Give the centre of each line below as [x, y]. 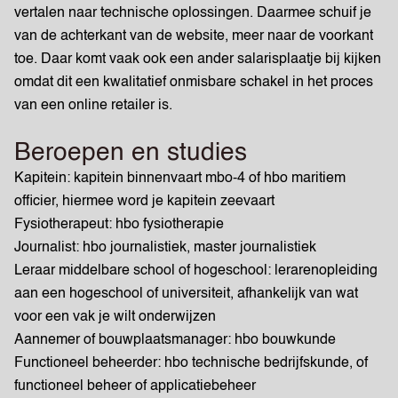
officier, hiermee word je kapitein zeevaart [146, 202]
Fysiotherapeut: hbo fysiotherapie [121, 225]
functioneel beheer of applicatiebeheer [137, 386]
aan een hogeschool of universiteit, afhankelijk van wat [186, 294]
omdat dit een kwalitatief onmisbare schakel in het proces [194, 83]
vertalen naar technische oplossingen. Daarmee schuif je [193, 13]
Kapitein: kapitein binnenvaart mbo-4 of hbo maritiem [180, 179]
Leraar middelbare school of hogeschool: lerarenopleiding [196, 271]
